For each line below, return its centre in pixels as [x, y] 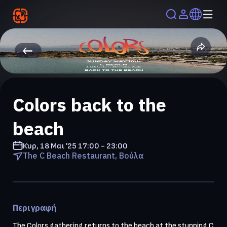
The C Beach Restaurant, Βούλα [83, 155]
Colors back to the [89, 104]
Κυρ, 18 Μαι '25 [50, 146]
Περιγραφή [34, 207]
